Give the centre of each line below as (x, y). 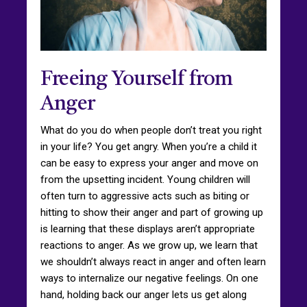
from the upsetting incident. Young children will (145, 179)
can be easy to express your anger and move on (149, 163)
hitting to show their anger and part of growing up (152, 212)
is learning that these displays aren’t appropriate (148, 229)
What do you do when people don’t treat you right (151, 130)
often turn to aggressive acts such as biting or (145, 196)
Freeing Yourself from (137, 79)
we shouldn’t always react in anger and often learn (153, 261)
